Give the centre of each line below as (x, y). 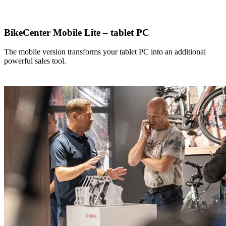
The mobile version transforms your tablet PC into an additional (105, 52)
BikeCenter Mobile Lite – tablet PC (77, 32)
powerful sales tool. (35, 61)
